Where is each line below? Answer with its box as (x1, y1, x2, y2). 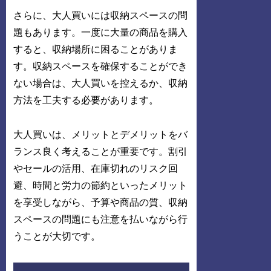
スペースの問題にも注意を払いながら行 (13, 214, 188, 225)
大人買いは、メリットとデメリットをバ (13, 129, 188, 140)
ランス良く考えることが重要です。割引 (13, 146, 188, 157)
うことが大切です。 (13, 231, 101, 242)
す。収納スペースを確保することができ (13, 61, 188, 72)
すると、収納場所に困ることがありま (13, 44, 178, 55)
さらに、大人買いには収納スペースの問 (13, 10, 188, 21)
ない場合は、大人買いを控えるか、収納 (13, 78, 188, 89)
